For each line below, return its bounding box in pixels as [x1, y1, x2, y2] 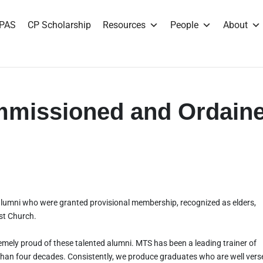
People [170, 19, 198, 31]
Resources [102, 19, 146, 31]
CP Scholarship [27, 19, 91, 31]
